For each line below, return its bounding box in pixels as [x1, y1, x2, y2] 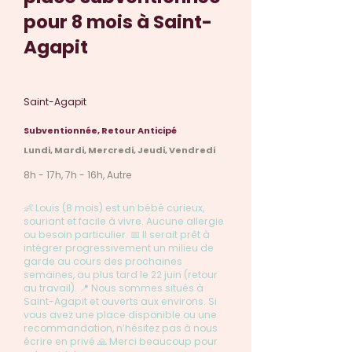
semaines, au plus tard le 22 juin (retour [24, 268, 218, 281]
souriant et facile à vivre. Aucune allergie [24, 214, 224, 228]
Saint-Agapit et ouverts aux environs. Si [24, 295, 217, 308]
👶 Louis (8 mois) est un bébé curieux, [24, 201, 204, 214]
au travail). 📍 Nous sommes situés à [24, 281, 203, 295]
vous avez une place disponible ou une [24, 308, 217, 321]
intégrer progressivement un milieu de [24, 241, 214, 255]
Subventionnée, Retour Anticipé [24, 124, 177, 137]
